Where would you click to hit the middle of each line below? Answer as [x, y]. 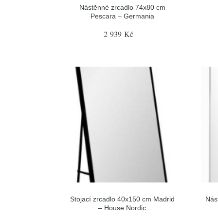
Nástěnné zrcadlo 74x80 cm [122, 7]
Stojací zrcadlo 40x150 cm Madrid [122, 199]
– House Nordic [122, 208]
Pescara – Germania [122, 16]
